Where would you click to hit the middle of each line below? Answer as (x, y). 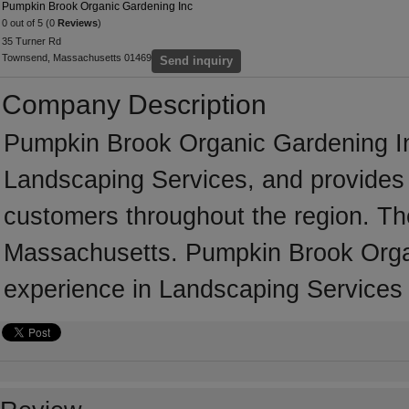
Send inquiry (196, 61)
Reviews (78, 23)
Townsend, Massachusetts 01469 (77, 58)
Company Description (134, 105)
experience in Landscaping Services (203, 289)
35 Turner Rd (31, 41)
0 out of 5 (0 (30, 23)
